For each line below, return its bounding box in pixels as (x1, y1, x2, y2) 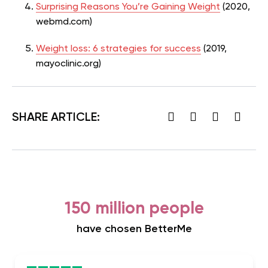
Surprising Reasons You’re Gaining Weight (36, 2, 220, 12)
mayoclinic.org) (36, 59, 101, 69)
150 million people (64, 200, 204, 217)
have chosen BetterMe (76, 223, 192, 234)
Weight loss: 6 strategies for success (36, 44, 201, 54)
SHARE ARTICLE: (12, 112, 100, 124)
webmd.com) (36, 17, 92, 27)
